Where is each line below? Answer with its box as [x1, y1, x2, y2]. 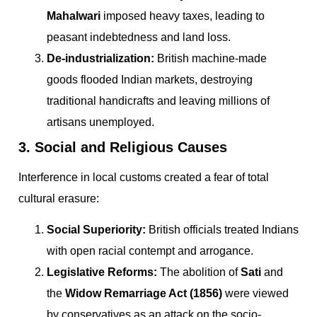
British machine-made [154, 52, 267, 64]
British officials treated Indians [146, 224, 299, 236]
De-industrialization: [47, 52, 154, 64]
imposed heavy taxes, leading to [100, 10, 265, 22]
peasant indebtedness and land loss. [47, 31, 231, 43]
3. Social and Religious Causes [18, 139, 227, 155]
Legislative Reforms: [47, 266, 157, 279]
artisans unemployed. [47, 116, 154, 128]
